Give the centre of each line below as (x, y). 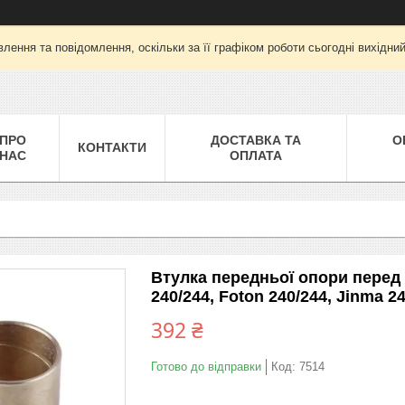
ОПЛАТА (256, 155)
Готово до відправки (206, 366)
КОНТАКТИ (112, 147)
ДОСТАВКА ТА (256, 140)
